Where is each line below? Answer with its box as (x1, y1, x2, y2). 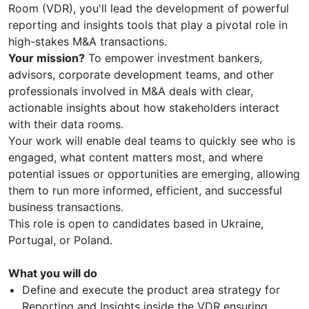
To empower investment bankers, (85, 50, 262, 65)
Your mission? (8, 50, 85, 65)
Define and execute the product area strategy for (22, 282, 280, 297)
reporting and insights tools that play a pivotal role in (8, 17, 288, 32)
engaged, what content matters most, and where (8, 150, 263, 164)
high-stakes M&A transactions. (8, 34, 167, 48)
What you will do (8, 266, 97, 280)
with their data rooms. (8, 117, 123, 131)
